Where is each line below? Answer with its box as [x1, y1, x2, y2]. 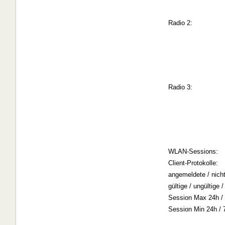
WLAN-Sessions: [168, 148, 218, 156]
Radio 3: [168, 83, 192, 91]
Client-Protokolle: [168, 159, 218, 167]
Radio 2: [168, 19, 192, 27]
